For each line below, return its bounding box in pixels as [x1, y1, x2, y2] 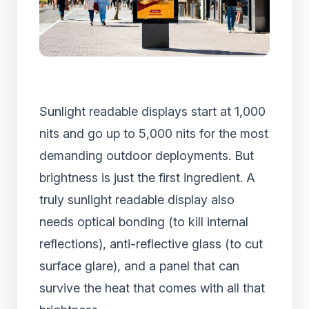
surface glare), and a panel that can [39, 259, 239, 274]
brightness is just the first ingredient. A [39, 170, 255, 186]
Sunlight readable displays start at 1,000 [39, 104, 266, 119]
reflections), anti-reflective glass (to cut [39, 237, 263, 252]
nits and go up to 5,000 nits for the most [39, 126, 268, 141]
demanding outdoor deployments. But [39, 148, 254, 163]
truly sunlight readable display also [39, 192, 235, 208]
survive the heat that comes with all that [39, 281, 265, 296]
